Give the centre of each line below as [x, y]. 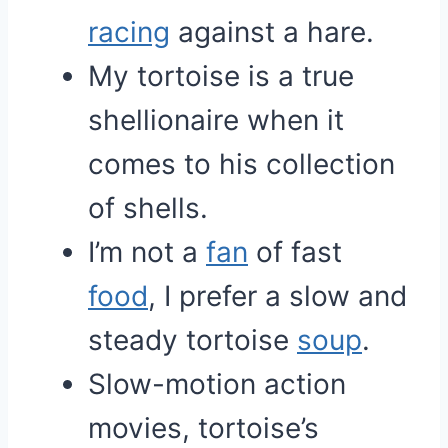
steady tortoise [192, 340]
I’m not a [147, 252]
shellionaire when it [216, 120]
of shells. [148, 208]
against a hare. [272, 32]
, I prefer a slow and [277, 296]
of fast [295, 252]
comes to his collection [241, 164]
